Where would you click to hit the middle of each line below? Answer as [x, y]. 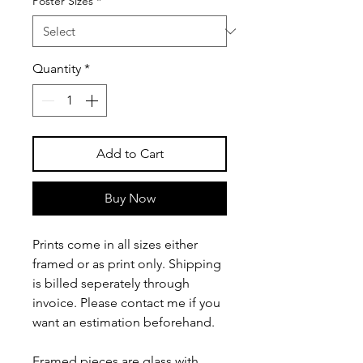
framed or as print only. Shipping [127, 264]
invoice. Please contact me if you [126, 303]
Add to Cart [130, 154]
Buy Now [130, 198]
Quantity [57, 68]
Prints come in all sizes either [115, 244]
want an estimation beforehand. [125, 322]
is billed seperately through [111, 283]
